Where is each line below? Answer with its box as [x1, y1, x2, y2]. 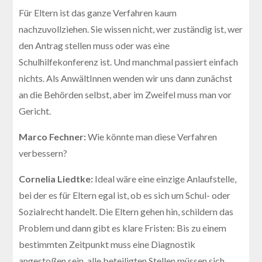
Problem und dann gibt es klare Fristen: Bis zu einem [19, 222, 227, 233]
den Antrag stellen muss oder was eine [19, 39, 170, 51]
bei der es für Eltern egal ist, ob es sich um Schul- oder [19, 189, 231, 201]
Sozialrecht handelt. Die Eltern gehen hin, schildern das [19, 205, 234, 217]
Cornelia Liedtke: [19, 173, 95, 184]
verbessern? [19, 147, 68, 158]
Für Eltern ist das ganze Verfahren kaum [19, 6, 177, 18]
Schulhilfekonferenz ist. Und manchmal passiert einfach [19, 56, 239, 67]
